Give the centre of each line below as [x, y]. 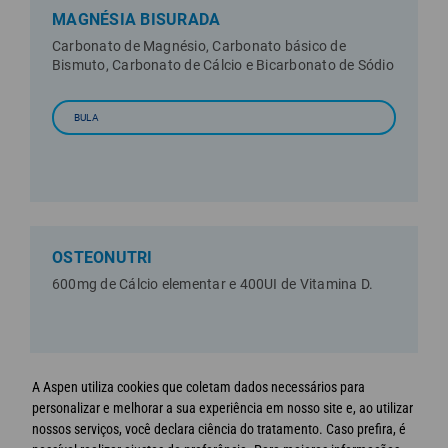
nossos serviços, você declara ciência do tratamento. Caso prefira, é [219, 429]
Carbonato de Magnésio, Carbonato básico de [199, 45]
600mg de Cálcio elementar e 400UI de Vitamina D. [213, 283]
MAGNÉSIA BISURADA [136, 19]
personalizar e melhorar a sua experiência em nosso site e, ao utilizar [222, 408]
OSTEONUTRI [102, 257]
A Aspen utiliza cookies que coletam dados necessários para [198, 387]
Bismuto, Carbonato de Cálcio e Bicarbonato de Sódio [223, 64]
